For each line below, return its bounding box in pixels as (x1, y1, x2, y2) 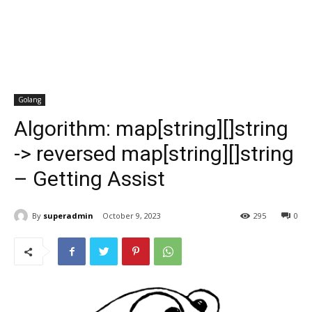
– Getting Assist (14, 166, 165, 191)
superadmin (43, 210, 93, 221)
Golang (18, 95, 41, 104)
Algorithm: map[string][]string (14, 116, 288, 141)
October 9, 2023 (102, 210, 161, 221)
